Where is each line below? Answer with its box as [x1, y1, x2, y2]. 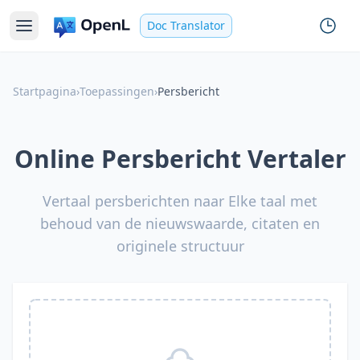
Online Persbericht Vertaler [14, 142, 346, 175]
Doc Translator [147, 18, 225, 33]
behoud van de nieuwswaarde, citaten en [40, 214, 320, 233]
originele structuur [116, 236, 244, 256]
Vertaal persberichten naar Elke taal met [43, 191, 317, 211]
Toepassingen [80, 84, 154, 99]
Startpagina [13, 84, 76, 99]
